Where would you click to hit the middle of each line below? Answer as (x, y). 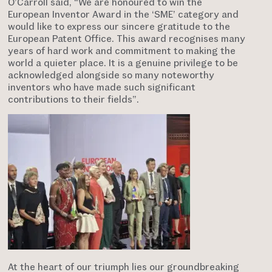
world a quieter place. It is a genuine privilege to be (123, 63)
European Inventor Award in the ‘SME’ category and (124, 14)
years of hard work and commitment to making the (122, 50)
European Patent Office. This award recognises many (127, 38)
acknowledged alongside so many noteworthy (111, 75)
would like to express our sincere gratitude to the (119, 26)
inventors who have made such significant (102, 87)
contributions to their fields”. (74, 99)
